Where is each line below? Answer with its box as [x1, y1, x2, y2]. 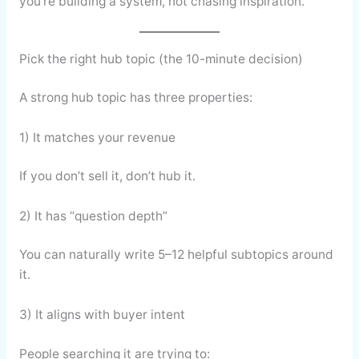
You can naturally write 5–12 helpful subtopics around [18, 247, 333, 263]
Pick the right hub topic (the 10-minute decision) [18, 51, 303, 67]
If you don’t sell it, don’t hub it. [18, 168, 196, 184]
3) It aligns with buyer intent [18, 307, 185, 323]
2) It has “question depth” [18, 208, 167, 224]
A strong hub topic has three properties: [18, 90, 252, 106]
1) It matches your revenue [18, 130, 175, 146]
